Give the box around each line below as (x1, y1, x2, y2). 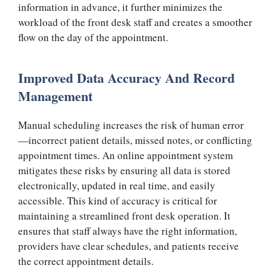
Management (18, 86, 93, 106)
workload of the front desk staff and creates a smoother (18, 15, 252, 29)
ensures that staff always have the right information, (18, 224, 237, 238)
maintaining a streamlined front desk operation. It (18, 209, 230, 223)
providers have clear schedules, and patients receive (18, 239, 239, 253)
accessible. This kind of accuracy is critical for (18, 194, 217, 208)
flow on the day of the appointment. (18, 30, 168, 44)
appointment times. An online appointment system (18, 148, 233, 163)
